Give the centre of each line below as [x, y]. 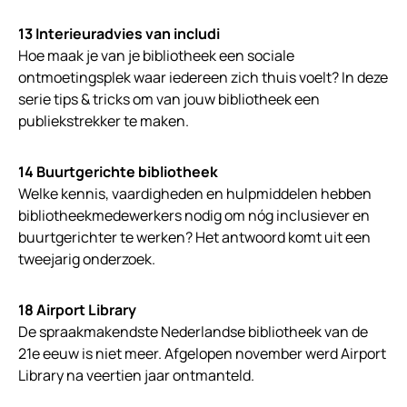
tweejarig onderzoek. [87, 259]
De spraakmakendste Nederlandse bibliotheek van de [193, 332]
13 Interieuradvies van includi [119, 34]
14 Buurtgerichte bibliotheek [118, 172]
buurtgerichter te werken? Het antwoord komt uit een [194, 238]
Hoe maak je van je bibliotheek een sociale [156, 56]
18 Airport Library [77, 310]
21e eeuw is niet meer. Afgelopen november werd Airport [202, 354]
